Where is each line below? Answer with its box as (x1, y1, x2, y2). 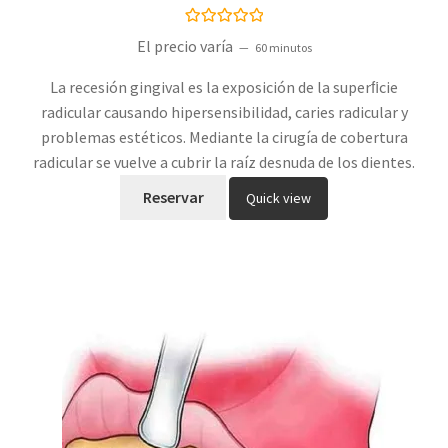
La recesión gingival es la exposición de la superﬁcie (50, 76, 398, 97)
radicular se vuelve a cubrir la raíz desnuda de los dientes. (33, 151, 415, 172)
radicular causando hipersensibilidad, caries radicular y (40, 101, 408, 122)
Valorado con (187, 28, 261, 43)
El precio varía (136, 35, 236, 56)
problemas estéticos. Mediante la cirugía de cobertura (40, 126, 408, 147)
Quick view (246, 188, 312, 207)
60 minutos (254, 39, 312, 55)
